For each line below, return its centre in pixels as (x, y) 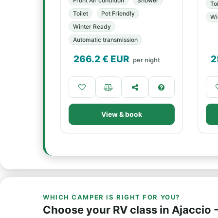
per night (146, 60)
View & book (122, 114)
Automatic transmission (105, 40)
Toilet (81, 13)
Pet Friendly (118, 13)
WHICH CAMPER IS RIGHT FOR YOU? (111, 197)
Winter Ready (92, 27)
